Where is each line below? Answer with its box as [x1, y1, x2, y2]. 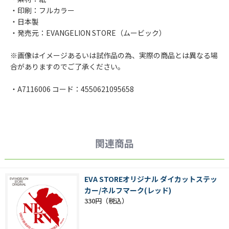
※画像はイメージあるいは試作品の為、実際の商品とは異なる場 [10, 50, 218, 61]
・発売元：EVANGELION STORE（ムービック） [10, 28, 166, 38]
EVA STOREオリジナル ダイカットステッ [84, 174, 217, 185]
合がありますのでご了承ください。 [10, 61, 125, 72]
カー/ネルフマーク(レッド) [84, 185, 171, 196]
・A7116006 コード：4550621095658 [10, 84, 134, 95]
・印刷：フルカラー [10, 5, 75, 16]
